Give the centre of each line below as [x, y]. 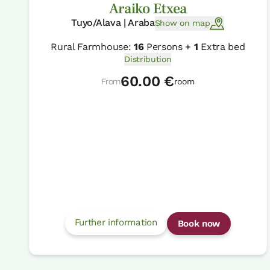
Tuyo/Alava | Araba [113, 22]
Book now [199, 223]
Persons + [169, 46]
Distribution [148, 59]
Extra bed [221, 46]
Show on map [182, 23]
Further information [116, 222]
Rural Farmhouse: [92, 46]
